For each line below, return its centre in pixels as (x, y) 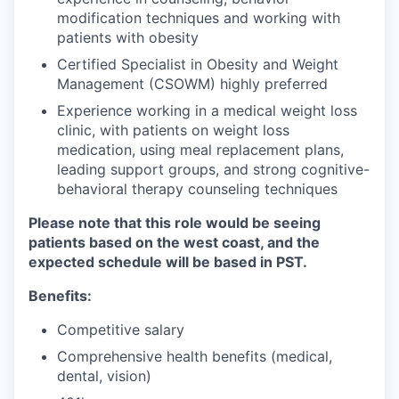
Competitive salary (121, 330)
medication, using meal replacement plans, (200, 150)
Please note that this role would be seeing (175, 223)
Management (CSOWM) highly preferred (192, 84)
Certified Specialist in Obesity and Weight (198, 64)
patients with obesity (128, 37)
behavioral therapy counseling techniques (197, 189)
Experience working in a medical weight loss (207, 110)
